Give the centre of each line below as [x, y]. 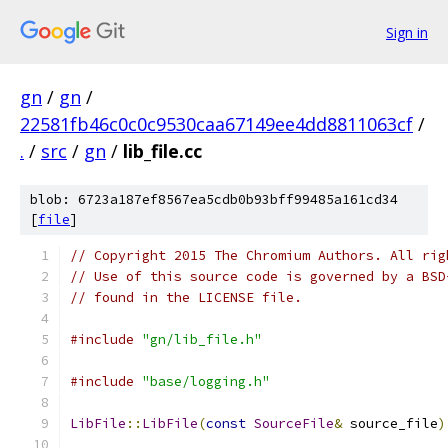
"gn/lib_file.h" [202, 339]
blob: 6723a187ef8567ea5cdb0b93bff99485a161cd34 [214, 199]
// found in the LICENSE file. [186, 297]
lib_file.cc [162, 151]
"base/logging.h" [206, 381]
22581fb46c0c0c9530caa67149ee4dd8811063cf [216, 124]
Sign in [407, 32]
